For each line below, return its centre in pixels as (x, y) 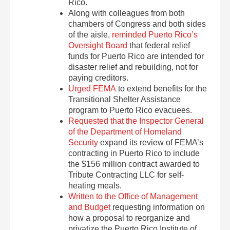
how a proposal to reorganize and (129, 218)
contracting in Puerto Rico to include (134, 153)
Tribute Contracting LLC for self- (126, 175)
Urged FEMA (92, 89)
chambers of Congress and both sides (137, 24)
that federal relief (159, 45)
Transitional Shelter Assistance (125, 99)
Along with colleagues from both (127, 13)
